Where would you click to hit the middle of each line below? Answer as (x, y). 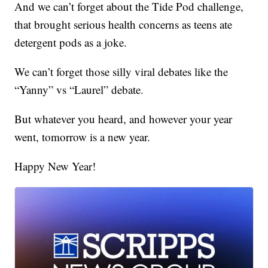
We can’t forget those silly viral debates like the (121, 72)
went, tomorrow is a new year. (83, 137)
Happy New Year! (55, 166)
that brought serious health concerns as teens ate (124, 25)
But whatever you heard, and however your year (124, 119)
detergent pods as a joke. (71, 42)
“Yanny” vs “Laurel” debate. (79, 90)
